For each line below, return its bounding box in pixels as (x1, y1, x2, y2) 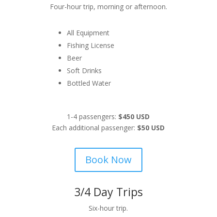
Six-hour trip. (89, 203, 128, 213)
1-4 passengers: (67, 112, 119, 121)
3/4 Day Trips (74, 184, 143, 200)
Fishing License (66, 41, 114, 50)
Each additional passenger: (52, 123, 136, 132)
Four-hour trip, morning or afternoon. (49, 2, 167, 11)
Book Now (85, 153, 132, 166)
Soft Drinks (66, 66, 102, 75)
